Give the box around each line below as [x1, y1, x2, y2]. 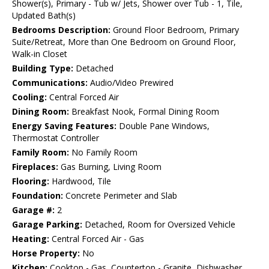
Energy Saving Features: [12, 120, 116, 132]
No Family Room [69, 147, 138, 159]
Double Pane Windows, [116, 120, 210, 132]
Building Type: [12, 62, 73, 74]
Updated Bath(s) [12, 10, 76, 22]
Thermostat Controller [12, 132, 99, 144]
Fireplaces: [12, 161, 58, 173]
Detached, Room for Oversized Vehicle [82, 219, 235, 231]
